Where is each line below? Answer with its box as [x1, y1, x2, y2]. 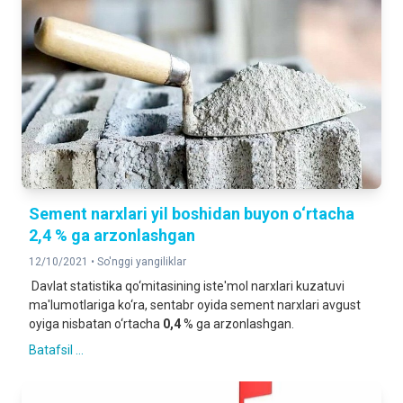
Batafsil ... [29, 343, 84, 357]
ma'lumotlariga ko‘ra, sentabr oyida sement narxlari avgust [29, 298, 361, 312]
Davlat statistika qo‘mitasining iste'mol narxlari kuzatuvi [29, 279, 345, 293]
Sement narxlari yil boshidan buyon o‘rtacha [29, 204, 354, 223]
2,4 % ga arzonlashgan [29, 226, 195, 245]
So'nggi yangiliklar [97, 255, 186, 268]
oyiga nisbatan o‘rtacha [29, 317, 163, 331]
